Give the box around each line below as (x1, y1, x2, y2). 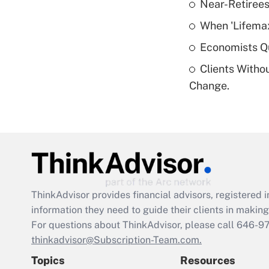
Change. (189, 79, 229, 92)
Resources (180, 254, 235, 267)
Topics (31, 254, 65, 267)
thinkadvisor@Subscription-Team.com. (31, 234, 202, 246)
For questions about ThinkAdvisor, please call (31, 219, 237, 231)
